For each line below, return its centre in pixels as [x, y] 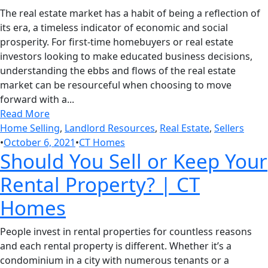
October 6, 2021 [39, 142]
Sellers [229, 128]
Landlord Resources [110, 128]
